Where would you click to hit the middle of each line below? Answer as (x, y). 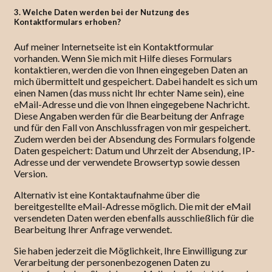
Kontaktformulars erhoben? (67, 22)
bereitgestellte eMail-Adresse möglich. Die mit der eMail (132, 206)
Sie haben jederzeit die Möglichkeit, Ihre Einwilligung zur (131, 250)
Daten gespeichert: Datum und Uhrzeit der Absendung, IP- (134, 150)
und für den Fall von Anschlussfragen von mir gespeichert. (132, 127)
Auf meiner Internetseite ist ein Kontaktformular (114, 46)
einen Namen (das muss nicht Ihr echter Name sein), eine (129, 92)
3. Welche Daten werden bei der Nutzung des (102, 12)
